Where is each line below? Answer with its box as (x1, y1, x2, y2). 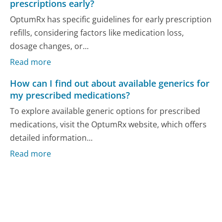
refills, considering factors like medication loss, (10, 27, 184, 38)
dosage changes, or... (10, 40, 89, 52)
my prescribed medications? (10, 89, 130, 102)
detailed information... (10, 132, 93, 143)
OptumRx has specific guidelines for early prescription (10, 13, 212, 25)
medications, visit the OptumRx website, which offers (10, 118, 207, 130)
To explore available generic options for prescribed (10, 105, 201, 116)
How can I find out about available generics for (10, 77, 210, 90)
